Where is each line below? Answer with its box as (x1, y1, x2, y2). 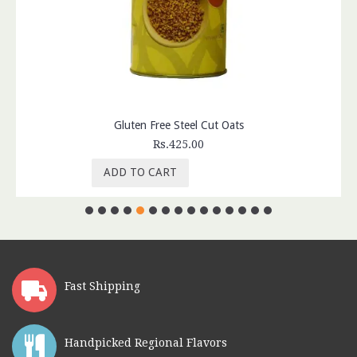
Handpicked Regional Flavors (65, 335, 227, 349)
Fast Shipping (65, 279, 140, 292)
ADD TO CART (104, 166, 177, 178)
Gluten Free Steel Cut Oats (113, 119, 244, 131)
